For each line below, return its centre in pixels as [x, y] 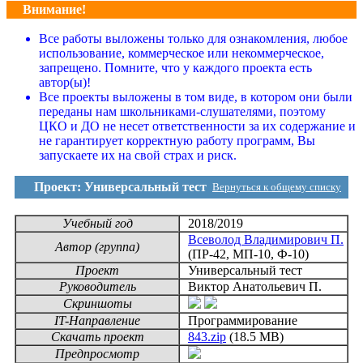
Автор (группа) [97, 247]
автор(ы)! [65, 83]
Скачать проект [97, 337]
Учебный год [97, 224]
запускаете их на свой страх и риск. [138, 156]
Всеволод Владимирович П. [266, 240]
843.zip [207, 337]
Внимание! [54, 10]
